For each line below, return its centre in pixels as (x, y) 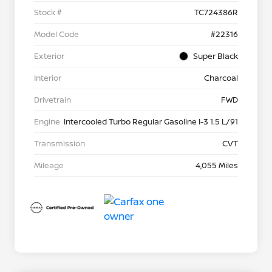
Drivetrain (53, 100)
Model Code (56, 34)
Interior (48, 78)
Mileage (49, 165)
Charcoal (221, 78)
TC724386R (216, 12)
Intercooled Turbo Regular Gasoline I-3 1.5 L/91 (151, 122)
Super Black (216, 56)
